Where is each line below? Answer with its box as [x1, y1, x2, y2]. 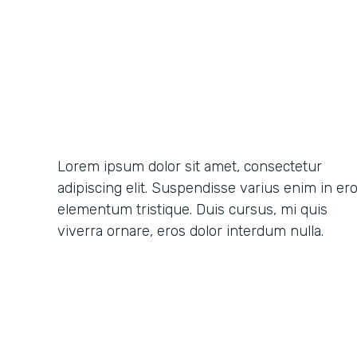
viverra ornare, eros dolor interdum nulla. [57, 222, 324, 240]
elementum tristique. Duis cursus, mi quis [57, 201, 328, 218]
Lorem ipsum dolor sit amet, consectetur [57, 158, 322, 175]
